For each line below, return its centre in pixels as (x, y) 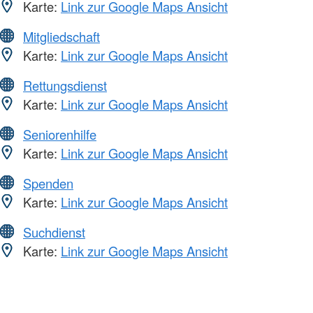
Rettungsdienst (65, 85)
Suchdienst (54, 232)
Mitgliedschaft (61, 36)
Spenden (48, 183)
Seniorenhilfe (60, 134)
